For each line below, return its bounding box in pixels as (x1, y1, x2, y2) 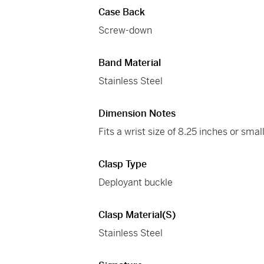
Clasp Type (98, 158, 147, 171)
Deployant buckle (98, 176, 173, 189)
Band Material (98, 57, 161, 70)
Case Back (98, 6, 146, 19)
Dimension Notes (98, 107, 176, 120)
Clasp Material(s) (98, 209, 176, 222)
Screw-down (98, 24, 153, 37)
